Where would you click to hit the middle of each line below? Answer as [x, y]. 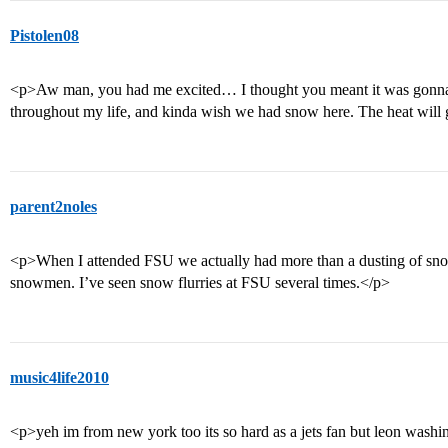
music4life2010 [59, 377]
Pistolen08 [44, 35]
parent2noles [53, 206]
